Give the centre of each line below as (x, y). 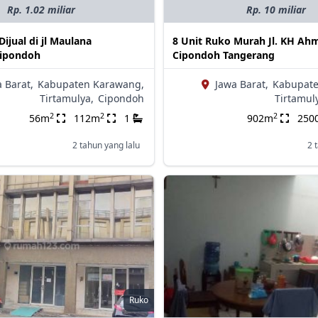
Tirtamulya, (66, 99)
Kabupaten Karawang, (91, 84)
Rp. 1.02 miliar (42, 10)
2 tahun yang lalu (106, 146)
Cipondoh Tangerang (223, 55)
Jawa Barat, (241, 84)
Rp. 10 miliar (276, 10)
